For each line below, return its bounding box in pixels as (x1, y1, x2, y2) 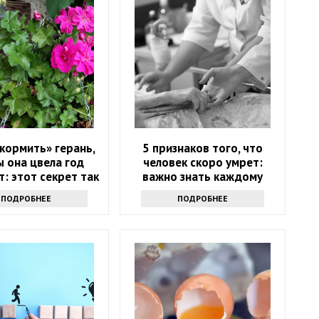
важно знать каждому (142, 168, 263, 184)
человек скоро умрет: (142, 154, 263, 170)
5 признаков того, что (142, 140, 263, 156)
